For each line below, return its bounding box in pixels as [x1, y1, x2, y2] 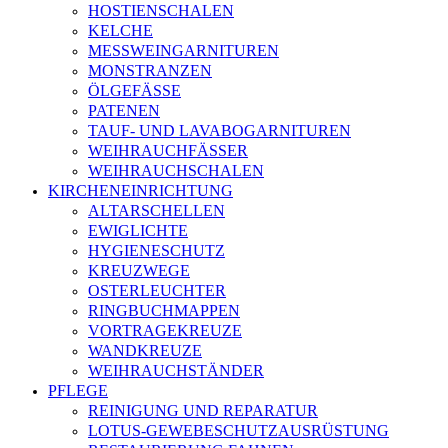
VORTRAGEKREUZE [88, 322, 242, 339]
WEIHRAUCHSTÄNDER [88, 362, 264, 379]
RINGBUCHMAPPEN [88, 302, 240, 319]
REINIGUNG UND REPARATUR [88, 402, 318, 419]
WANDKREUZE [88, 342, 202, 359]
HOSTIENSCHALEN [88, 2, 234, 19]
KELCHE [88, 22, 153, 39]
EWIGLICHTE [88, 222, 188, 239]
